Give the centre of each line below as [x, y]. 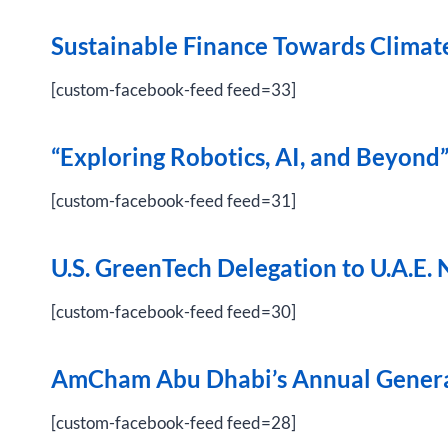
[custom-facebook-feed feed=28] [173, 422]
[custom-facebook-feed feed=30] [173, 311]
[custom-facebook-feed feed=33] [173, 89]
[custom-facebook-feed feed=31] [173, 200]
